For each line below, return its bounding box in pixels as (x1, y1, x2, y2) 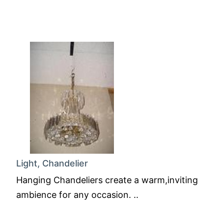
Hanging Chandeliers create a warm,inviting (16, 175, 198, 185)
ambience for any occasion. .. (16, 190, 138, 200)
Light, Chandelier (16, 158, 88, 168)
